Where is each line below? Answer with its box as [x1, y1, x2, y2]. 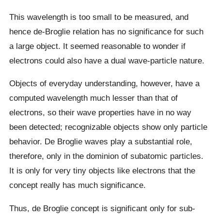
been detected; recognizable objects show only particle [9, 122, 208, 132]
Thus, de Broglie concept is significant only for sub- [9, 203, 196, 213]
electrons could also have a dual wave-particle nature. [9, 55, 205, 65]
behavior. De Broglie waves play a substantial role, [9, 137, 193, 147]
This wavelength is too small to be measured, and [9, 12, 189, 22]
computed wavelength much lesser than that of [9, 93, 178, 103]
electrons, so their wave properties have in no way [9, 108, 192, 118]
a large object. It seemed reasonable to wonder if [9, 41, 186, 51]
